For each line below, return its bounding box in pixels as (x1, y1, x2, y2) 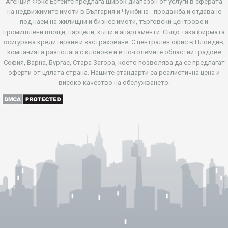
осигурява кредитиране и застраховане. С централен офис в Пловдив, (3, 38, 225, 46)
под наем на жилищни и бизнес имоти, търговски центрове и (20, 17, 208, 25)
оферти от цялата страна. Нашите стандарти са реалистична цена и (8, 68, 220, 76)
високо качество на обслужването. (58, 78, 170, 87)
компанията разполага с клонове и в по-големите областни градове (7, 48, 221, 56)
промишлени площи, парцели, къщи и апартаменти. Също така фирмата (3, 27, 225, 36)
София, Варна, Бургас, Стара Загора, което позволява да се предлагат (3, 58, 225, 66)
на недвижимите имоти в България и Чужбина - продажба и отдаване (7, 7, 221, 15)
